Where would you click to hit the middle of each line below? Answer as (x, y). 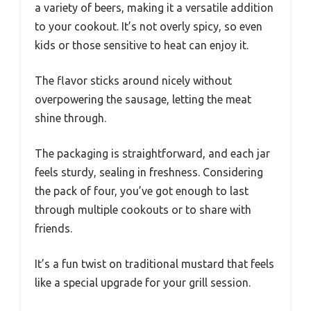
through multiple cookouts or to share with (143, 209)
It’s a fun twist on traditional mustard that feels (154, 263)
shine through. (70, 118)
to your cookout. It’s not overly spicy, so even (149, 26)
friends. (53, 228)
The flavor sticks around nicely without (133, 80)
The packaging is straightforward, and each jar (152, 153)
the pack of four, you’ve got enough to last (142, 191)
